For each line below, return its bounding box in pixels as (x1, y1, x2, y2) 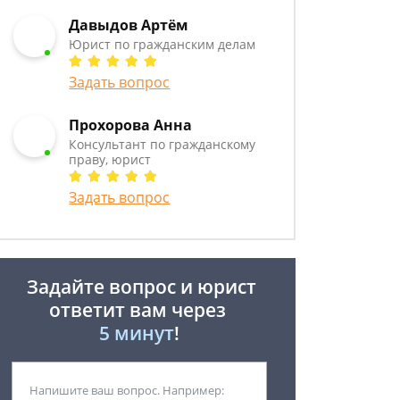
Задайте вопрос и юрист (22, 274, 256, 299)
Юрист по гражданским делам (69, 36, 256, 53)
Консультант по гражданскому (69, 136, 256, 153)
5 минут (99, 321, 174, 346)
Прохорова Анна (69, 115, 193, 135)
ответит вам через (48, 297, 230, 322)
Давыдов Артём (69, 15, 189, 35)
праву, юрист (69, 151, 152, 168)
